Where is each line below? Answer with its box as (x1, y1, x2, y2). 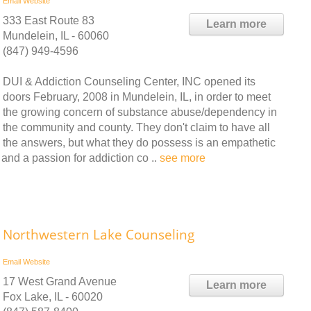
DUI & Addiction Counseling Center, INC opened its (3, 76, 255, 88)
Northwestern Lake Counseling (3, 226, 194, 244)
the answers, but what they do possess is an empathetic (3, 137, 276, 149)
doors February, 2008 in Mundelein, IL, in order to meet (3, 91, 271, 103)
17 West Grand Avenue (3, 276, 117, 288)
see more (160, 152, 205, 165)
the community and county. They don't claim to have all (3, 121, 270, 134)
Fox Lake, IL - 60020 (3, 291, 103, 303)
